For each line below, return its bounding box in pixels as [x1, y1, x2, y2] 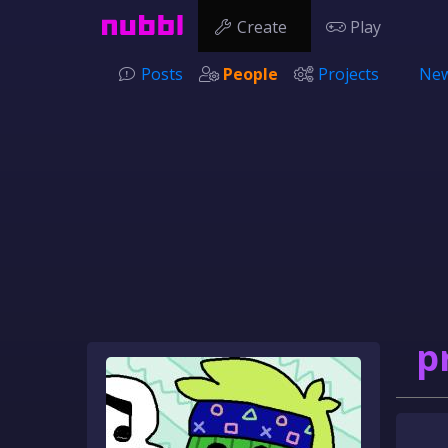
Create [233, 16, 292, 38]
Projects [318, 63, 379, 85]
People [223, 63, 278, 85]
